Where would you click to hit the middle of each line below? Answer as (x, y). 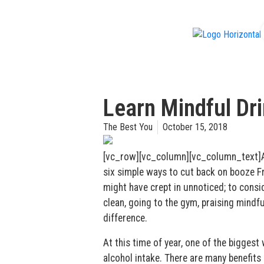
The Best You (128, 127)
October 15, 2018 (195, 127)
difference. (125, 218)
